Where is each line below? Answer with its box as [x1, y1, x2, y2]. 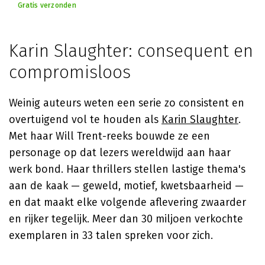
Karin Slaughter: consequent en [9, 40, 253, 62]
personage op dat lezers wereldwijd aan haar [9, 146, 231, 159]
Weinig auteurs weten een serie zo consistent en [9, 96, 244, 109]
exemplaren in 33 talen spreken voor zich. [9, 229, 213, 242]
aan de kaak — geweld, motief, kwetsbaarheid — [9, 179, 244, 192]
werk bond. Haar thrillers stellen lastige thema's [9, 163, 245, 176]
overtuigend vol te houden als [9, 113, 161, 126]
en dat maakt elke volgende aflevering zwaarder [9, 196, 246, 209]
